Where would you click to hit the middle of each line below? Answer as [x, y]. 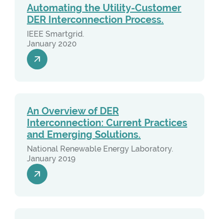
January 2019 [51, 159]
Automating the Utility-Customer [104, 8]
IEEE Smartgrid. [55, 34]
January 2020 [52, 44]
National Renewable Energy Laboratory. [100, 149]
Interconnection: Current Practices [107, 123]
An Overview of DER [73, 111]
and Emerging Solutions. [84, 135]
